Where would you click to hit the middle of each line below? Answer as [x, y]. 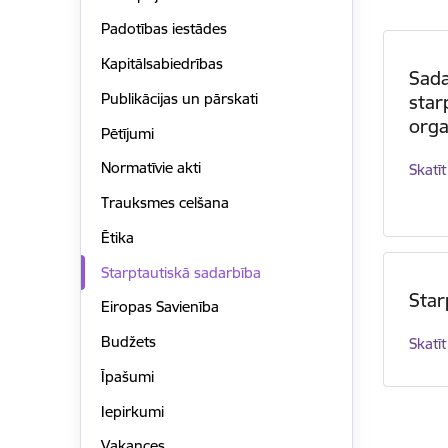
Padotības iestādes [163, 29]
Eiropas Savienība [159, 307]
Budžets [128, 342]
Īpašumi [127, 376]
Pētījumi [127, 133]
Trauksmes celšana [164, 203]
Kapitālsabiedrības [161, 64]
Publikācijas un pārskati [179, 98]
